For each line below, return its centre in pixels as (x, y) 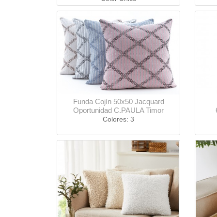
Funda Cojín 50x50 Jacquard (118, 102)
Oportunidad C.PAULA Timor (118, 110)
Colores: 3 (118, 119)
